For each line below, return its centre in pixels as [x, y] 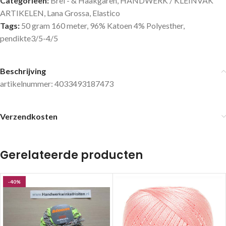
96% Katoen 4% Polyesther [136, 26]
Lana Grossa [68, 13]
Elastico [106, 13]
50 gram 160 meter [54, 26]
